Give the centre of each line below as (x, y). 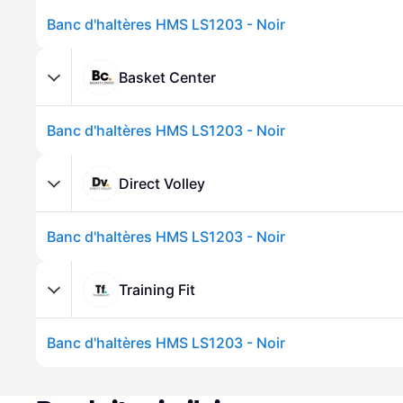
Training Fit (157, 289)
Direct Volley (162, 183)
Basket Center (167, 77)
